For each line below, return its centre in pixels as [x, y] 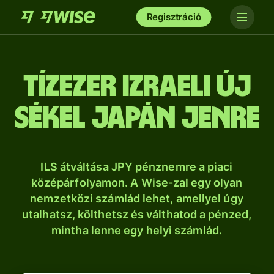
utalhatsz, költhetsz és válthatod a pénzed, [137, 214]
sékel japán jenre [137, 119]
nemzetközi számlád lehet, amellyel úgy [137, 198]
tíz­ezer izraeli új [137, 87]
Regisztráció [174, 17]
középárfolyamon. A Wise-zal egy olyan [137, 183]
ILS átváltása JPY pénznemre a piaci [137, 167]
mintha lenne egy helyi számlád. [137, 230]
